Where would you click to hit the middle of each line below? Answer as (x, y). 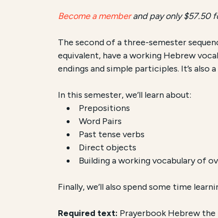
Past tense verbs (112, 134)
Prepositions (105, 108)
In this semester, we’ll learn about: (125, 95)
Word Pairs (100, 121)
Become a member (95, 16)
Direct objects (108, 147)
